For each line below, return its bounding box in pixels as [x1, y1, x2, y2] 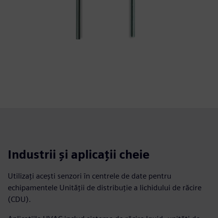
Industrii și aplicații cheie [8, 147, 149, 162]
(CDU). [8, 195, 31, 204]
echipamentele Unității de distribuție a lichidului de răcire [8, 183, 201, 192]
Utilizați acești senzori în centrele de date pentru [8, 171, 171, 181]
